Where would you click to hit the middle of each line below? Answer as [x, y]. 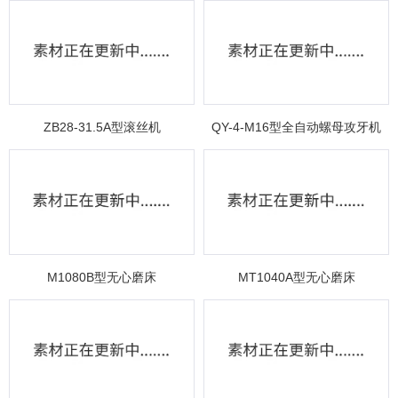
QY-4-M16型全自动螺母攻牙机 [296, 127]
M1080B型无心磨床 [102, 277]
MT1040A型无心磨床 [296, 277]
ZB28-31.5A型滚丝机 [102, 127]
